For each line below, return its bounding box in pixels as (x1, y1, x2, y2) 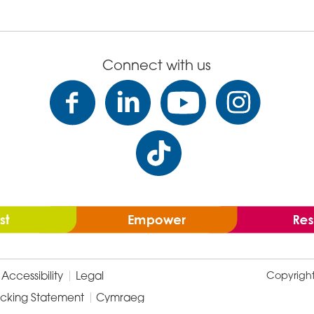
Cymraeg (96, 290, 145, 304)
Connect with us (102, 56, 212, 74)
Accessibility (1, 268, 64, 282)
